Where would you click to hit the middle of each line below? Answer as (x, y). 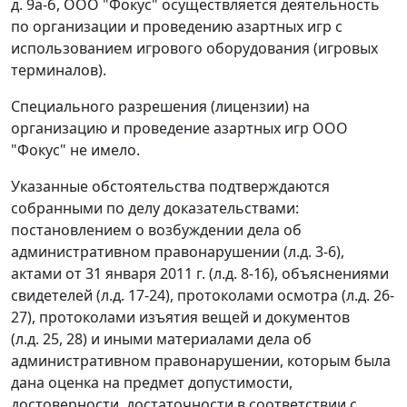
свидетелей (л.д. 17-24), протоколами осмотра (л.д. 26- (203, 296)
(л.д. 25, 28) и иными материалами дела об (161, 339)
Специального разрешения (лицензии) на (160, 107)
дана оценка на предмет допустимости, (152, 383)
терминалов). (59, 70)
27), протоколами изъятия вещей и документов (180, 318)
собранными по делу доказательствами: (155, 208)
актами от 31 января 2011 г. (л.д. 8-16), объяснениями (200, 274)
